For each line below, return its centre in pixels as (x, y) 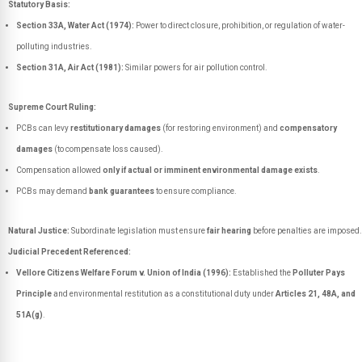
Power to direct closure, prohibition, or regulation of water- (240, 25)
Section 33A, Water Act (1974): (75, 25)
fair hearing (229, 231)
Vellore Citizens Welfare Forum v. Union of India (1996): (124, 273)
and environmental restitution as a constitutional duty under (164, 294)
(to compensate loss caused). (108, 149)
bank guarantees (122, 191)
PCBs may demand (53, 191)
